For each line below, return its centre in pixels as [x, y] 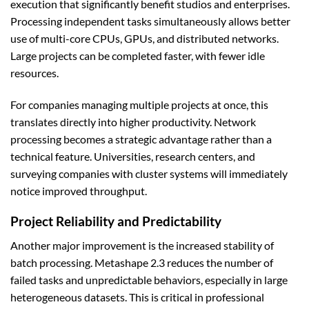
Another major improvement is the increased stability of [142, 245]
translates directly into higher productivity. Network [133, 121]
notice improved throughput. [79, 190]
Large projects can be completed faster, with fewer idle [138, 55]
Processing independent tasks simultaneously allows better [150, 21]
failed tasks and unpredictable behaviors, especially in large [149, 279]
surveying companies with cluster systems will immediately [149, 173]
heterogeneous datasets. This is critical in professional [137, 297]
